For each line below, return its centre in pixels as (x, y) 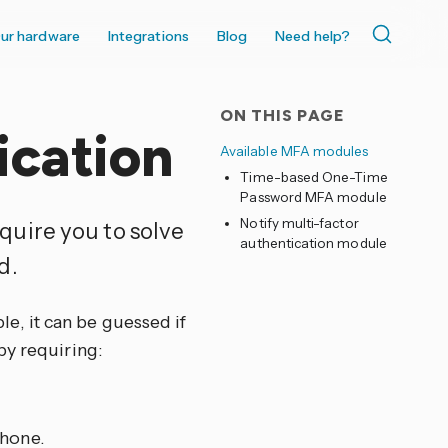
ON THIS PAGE (282, 115)
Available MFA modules (294, 151)
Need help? (312, 36)
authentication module (313, 243)
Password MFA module (313, 197)
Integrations (148, 36)
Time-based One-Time (314, 177)
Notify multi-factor (299, 223)
